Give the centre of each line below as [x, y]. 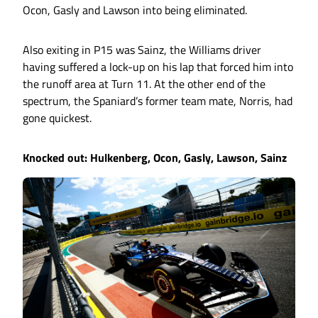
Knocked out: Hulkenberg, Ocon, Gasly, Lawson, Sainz [155, 158]
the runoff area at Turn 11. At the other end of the [144, 84]
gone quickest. [57, 118]
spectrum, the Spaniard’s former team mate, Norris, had [158, 101]
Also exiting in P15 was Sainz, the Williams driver [142, 50]
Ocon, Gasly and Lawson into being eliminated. [135, 10]
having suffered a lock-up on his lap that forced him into [158, 67]
